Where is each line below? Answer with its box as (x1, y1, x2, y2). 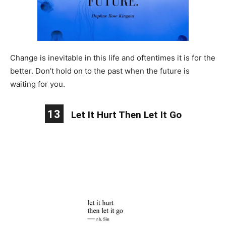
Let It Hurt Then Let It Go (71, 108, 182, 121)
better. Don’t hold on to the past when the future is (10, 66, 190, 76)
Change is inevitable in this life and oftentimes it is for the (10, 52, 215, 63)
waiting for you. (10, 79, 65, 89)
